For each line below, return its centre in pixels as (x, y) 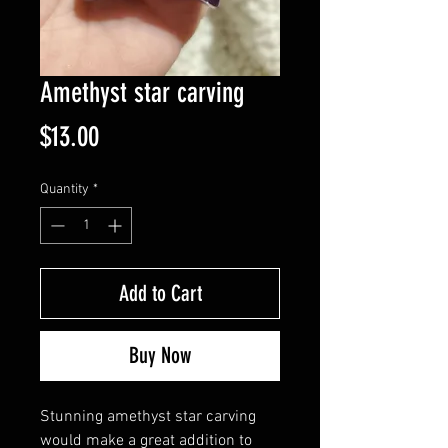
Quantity (64, 189)
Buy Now (160, 355)
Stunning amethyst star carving (148, 417)
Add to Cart (160, 293)
